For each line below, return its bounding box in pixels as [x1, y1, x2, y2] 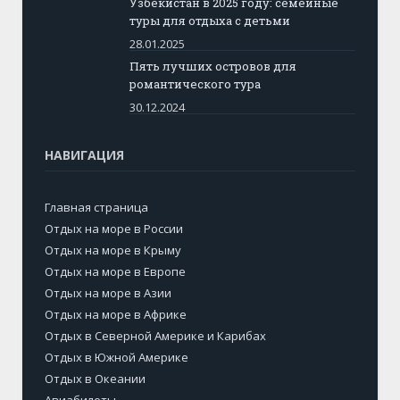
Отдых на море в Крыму [45, 241, 181, 258]
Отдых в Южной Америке [45, 348, 188, 365]
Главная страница [45, 198, 148, 215]
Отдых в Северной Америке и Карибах [45, 327, 266, 344]
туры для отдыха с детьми [129, 12, 290, 29]
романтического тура [129, 75, 261, 92]
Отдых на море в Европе [45, 262, 186, 279]
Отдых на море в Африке [45, 305, 187, 322]
